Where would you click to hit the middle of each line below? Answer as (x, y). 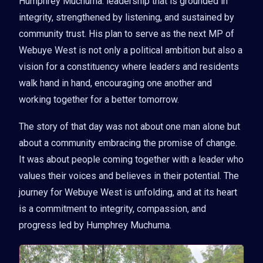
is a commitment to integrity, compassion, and (112, 208)
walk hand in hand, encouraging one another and (115, 83)
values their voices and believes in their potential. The (129, 176)
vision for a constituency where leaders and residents (129, 66)
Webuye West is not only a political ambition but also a (131, 50)
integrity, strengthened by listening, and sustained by (127, 17)
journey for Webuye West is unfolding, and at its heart (128, 192)
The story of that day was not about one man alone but (129, 126)
